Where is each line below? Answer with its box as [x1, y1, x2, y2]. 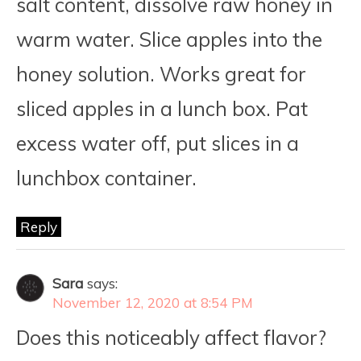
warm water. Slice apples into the [16, 27, 322, 52]
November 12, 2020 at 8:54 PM [52, 294, 253, 312]
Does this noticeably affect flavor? [16, 326, 326, 351]
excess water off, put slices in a [16, 131, 299, 156]
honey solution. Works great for [16, 62, 306, 87]
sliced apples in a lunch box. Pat [16, 97, 308, 122]
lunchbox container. [16, 166, 197, 191]
